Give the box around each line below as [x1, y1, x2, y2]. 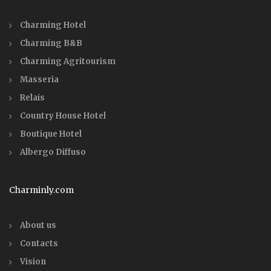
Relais [20, 93, 45, 103]
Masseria [20, 74, 59, 85]
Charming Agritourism [20, 56, 116, 67]
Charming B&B [20, 38, 82, 49]
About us [20, 220, 56, 231]
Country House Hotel [20, 111, 106, 122]
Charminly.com [9, 184, 74, 196]
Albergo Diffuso [20, 147, 86, 158]
